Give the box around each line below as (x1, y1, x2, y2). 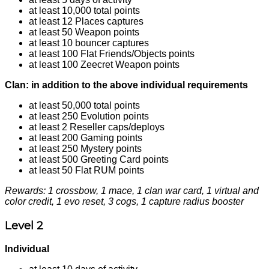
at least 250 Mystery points (29, 144, 142, 154)
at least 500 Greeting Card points (29, 154, 169, 165)
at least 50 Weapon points (29, 27, 139, 38)
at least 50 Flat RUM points (29, 165, 144, 176)
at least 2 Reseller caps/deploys (29, 122, 165, 133)
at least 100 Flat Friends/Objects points (29, 49, 195, 59)
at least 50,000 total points (29, 100, 140, 111)
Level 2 (5, 219, 43, 233)
